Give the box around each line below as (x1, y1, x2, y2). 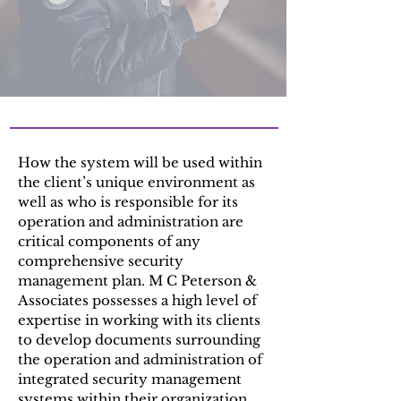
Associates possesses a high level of (18, 292, 257, 309)
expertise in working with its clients (18, 311, 260, 328)
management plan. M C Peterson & (18, 272, 257, 289)
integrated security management (18, 371, 242, 388)
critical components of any (18, 233, 200, 250)
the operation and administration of (18, 351, 262, 368)
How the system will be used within (18, 154, 262, 171)
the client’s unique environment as (18, 174, 255, 191)
